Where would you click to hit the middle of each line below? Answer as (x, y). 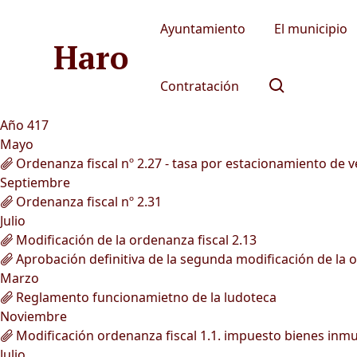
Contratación (200, 86)
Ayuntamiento (203, 29)
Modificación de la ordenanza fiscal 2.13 (135, 240)
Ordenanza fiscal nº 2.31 (87, 202)
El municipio (311, 29)
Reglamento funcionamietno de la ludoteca (145, 297)
